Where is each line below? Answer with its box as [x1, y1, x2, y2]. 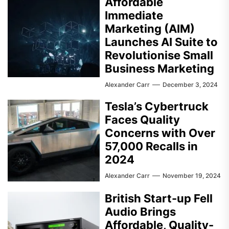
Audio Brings [105, 204, 176, 218]
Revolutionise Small [105, 48, 213, 62]
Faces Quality [105, 112, 180, 126]
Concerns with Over [105, 126, 215, 140]
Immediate [105, 8, 163, 22]
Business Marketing [105, 61, 214, 75]
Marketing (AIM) [105, 21, 195, 35]
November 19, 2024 [163, 171, 221, 179]
